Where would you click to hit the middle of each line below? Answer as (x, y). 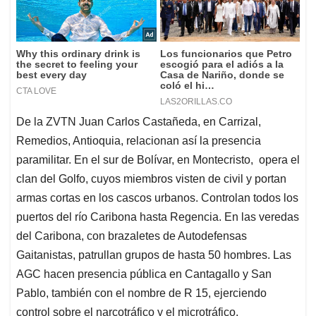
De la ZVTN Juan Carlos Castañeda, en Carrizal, (139, 122)
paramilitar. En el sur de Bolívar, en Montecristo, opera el (158, 160)
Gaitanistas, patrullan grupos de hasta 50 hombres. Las (154, 255)
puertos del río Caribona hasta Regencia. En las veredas (158, 217)
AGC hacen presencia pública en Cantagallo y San (144, 274)
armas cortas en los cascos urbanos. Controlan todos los (157, 198)
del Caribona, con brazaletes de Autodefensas (132, 236)
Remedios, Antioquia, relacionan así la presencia (139, 141)
